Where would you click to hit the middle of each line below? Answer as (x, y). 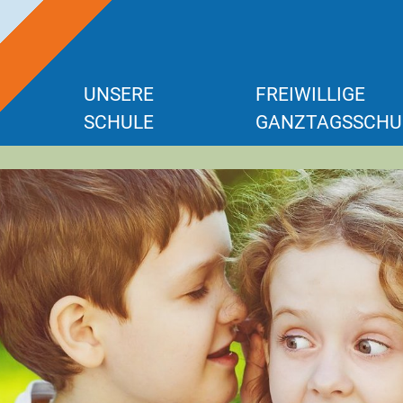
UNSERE (119, 94)
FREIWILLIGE (311, 94)
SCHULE (119, 122)
